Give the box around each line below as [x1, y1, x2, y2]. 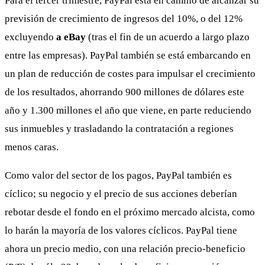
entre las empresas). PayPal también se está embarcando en [5, 49, 251, 61]
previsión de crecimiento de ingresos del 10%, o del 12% [5, 12, 243, 24]
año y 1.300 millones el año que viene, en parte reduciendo [5, 104, 251, 116]
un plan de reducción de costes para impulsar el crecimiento [5, 67, 256, 79]
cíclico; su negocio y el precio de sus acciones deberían [5, 188, 237, 199]
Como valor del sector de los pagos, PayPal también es [5, 169, 232, 181]
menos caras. [5, 141, 59, 153]
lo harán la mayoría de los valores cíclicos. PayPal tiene [5, 224, 237, 236]
